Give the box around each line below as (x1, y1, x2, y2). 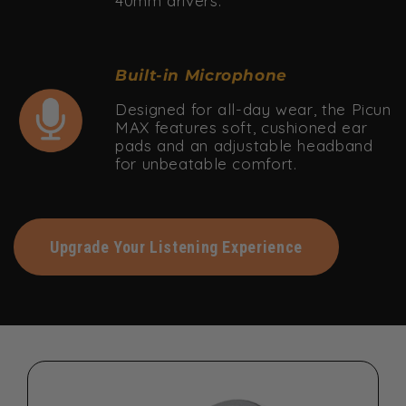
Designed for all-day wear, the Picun (115, 100, 391, 120)
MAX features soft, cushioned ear (115, 118, 368, 138)
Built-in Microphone (115, 66, 287, 85)
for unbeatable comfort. (115, 154, 297, 174)
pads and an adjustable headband (115, 136, 373, 156)
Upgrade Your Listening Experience (50, 237, 303, 257)
